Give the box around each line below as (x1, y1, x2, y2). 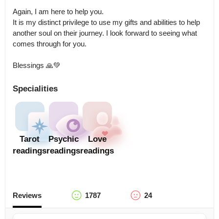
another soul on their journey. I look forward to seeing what (13, 29, 197, 37)
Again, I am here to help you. (13, 7, 104, 16)
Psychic (48, 134, 79, 144)
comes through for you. (13, 40, 88, 48)
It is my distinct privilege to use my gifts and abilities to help (13, 18, 200, 26)
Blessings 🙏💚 (13, 61, 61, 69)
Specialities (13, 84, 58, 93)
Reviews (13, 191, 42, 199)
